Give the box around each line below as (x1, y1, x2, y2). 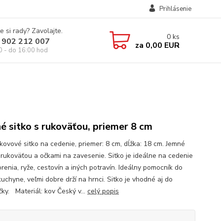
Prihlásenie (159, 4, 191, 13)
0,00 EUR (143, 39, 180, 51)
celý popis (87, 186, 119, 196)
